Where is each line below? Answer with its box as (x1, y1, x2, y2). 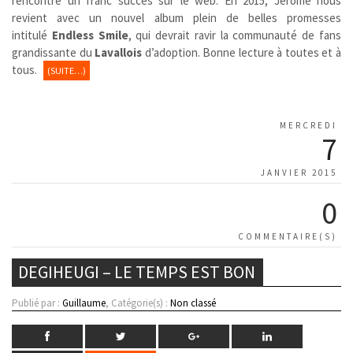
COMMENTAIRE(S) (238, 230, 337, 242)
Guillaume (62, 295, 106, 310)
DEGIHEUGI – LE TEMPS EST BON (18, 260, 255, 283)
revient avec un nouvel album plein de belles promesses (12, 9, 341, 25)
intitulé (12, 27, 52, 43)
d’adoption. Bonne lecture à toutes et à (142, 44, 342, 60)
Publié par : (12, 295, 62, 310)
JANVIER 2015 (261, 166, 337, 178)
